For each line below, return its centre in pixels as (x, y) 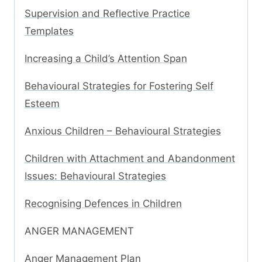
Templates (49, 31)
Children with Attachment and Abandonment (130, 159)
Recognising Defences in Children (103, 204)
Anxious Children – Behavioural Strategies (123, 131)
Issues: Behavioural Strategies (95, 176)
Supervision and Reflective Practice (107, 14)
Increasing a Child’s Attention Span (106, 59)
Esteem (42, 104)
